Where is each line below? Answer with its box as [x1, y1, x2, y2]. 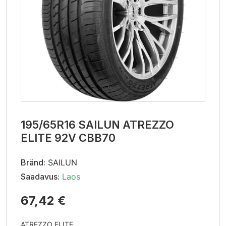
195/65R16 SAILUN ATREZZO [21, 118, 174, 131]
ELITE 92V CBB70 [21, 131, 116, 144]
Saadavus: [21, 172, 60, 182]
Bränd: [21, 157, 45, 167]
